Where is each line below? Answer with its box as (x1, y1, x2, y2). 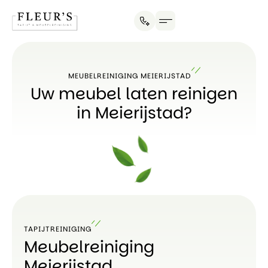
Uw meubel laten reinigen (31, 82, 237, 105)
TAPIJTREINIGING (24, 224, 92, 234)
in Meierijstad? (76, 101, 192, 124)
